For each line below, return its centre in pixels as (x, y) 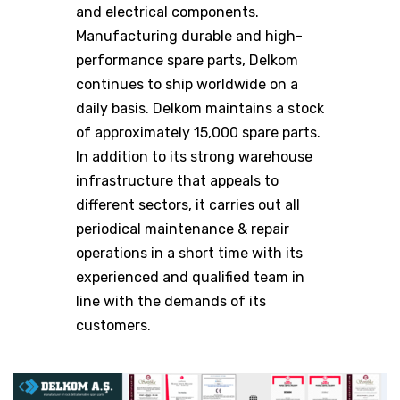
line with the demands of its (171, 302)
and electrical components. (167, 12)
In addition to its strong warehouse (194, 157)
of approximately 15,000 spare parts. (198, 133)
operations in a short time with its (189, 254)
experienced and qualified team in (190, 278)
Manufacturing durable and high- (189, 37)
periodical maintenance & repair (183, 229)
